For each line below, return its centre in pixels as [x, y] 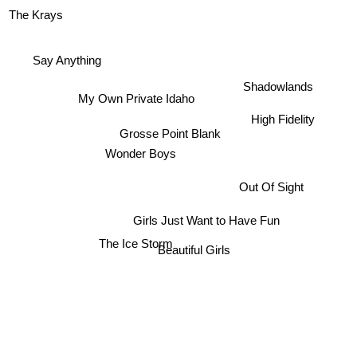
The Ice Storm [136, 241]
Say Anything [67, 60]
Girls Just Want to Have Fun [206, 221]
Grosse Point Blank [171, 134]
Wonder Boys [141, 154]
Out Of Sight [272, 187]
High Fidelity [283, 119]
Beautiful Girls [195, 250]
